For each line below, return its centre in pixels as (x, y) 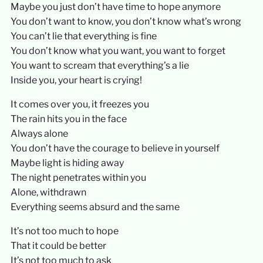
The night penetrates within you (78, 178)
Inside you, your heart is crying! (76, 80)
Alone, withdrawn (48, 192)
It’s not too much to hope (64, 231)
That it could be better (58, 246)
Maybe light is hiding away (67, 163)
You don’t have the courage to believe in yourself (115, 148)
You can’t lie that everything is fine (83, 36)
